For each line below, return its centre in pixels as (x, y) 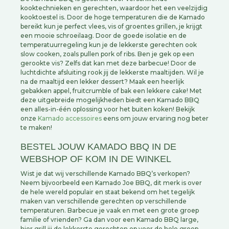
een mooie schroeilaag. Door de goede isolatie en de (104, 36)
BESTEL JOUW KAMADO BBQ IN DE (98, 147)
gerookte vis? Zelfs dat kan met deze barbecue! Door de (108, 63)
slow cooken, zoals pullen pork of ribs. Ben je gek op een (107, 54)
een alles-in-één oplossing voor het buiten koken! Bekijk (108, 109)
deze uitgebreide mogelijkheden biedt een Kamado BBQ (110, 100)
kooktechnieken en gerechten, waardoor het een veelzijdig (114, 8)
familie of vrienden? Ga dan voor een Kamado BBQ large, (109, 220)
